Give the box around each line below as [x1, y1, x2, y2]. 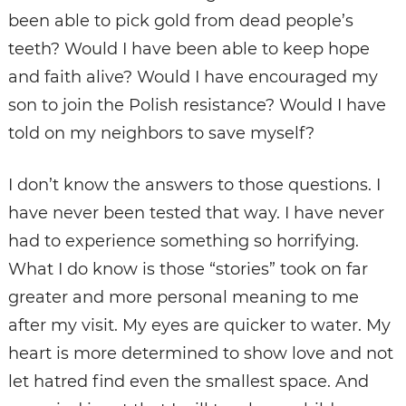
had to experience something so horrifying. [7, 231, 359, 252]
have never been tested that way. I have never [7, 203, 384, 224]
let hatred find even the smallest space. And [7, 372, 369, 392]
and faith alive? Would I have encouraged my [7, 67, 378, 88]
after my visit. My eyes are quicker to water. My [7, 315, 391, 336]
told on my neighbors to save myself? [7, 123, 314, 144]
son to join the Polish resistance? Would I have [7, 95, 386, 116]
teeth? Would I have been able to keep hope [7, 39, 370, 60]
